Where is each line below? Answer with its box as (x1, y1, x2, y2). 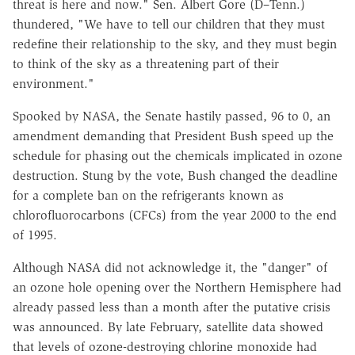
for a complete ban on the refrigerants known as (13, 188, 284, 204)
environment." (13, 76, 94, 92)
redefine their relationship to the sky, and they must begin (13, 36, 337, 52)
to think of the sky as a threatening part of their (13, 56, 279, 72)
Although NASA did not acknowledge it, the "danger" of (13, 260, 327, 276)
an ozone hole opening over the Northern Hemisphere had (13, 280, 342, 296)
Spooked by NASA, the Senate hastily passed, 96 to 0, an (13, 109, 330, 124)
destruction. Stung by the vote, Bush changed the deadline (13, 168, 338, 184)
